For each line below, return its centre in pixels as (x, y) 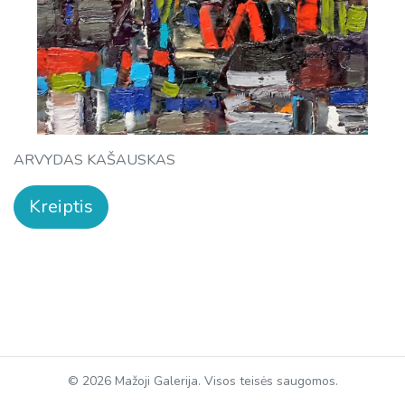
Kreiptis (61, 206)
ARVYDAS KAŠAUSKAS (94, 160)
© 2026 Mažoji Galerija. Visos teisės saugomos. (202, 381)
